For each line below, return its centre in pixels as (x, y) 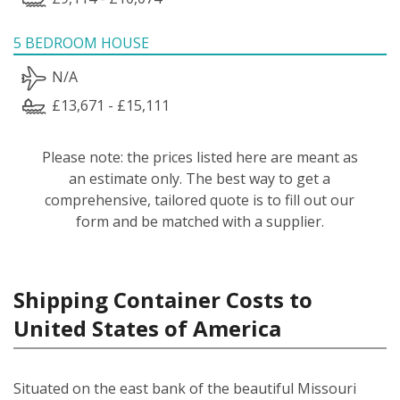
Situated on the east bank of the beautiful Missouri (185, 388)
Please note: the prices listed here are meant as (200, 157)
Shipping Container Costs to (163, 299)
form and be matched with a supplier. (200, 221)
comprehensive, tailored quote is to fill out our (200, 200)
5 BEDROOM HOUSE (81, 42)
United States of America (147, 328)
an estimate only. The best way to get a (200, 178)
